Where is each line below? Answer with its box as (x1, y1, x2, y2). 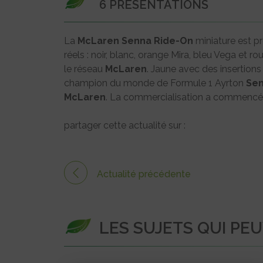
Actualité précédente (97, 168, 191, 180)
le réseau (64, 63, 105, 75)
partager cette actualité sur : (64, 119, 186, 131)
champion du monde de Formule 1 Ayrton (64, 77, 246, 89)
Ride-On (154, 35, 193, 46)
